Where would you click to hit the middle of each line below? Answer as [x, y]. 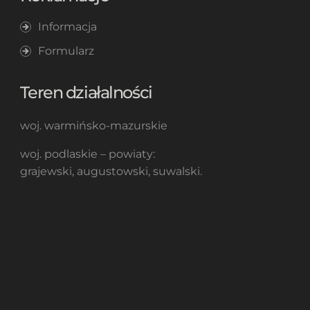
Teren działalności [86, 92]
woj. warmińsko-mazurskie [93, 125]
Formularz [66, 51]
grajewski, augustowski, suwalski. [111, 171]
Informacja [67, 26]
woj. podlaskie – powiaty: [87, 154]
